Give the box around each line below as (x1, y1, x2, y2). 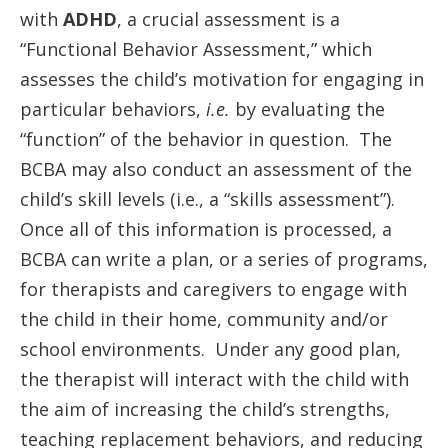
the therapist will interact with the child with (20, 367, 409, 391)
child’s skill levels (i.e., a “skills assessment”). (20, 187, 400, 211)
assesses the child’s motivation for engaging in (20, 67, 424, 91)
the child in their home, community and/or (20, 307, 388, 331)
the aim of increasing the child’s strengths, (20, 397, 390, 421)
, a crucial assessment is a (117, 7, 340, 31)
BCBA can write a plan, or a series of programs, (20, 247, 428, 271)
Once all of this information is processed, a (20, 217, 392, 241)
